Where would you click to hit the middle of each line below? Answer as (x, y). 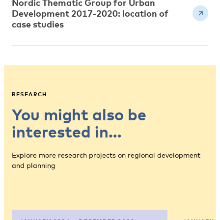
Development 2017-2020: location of (90, 13)
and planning (34, 165)
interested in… (67, 131)
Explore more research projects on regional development (106, 155)
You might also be (79, 114)
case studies (38, 24)
